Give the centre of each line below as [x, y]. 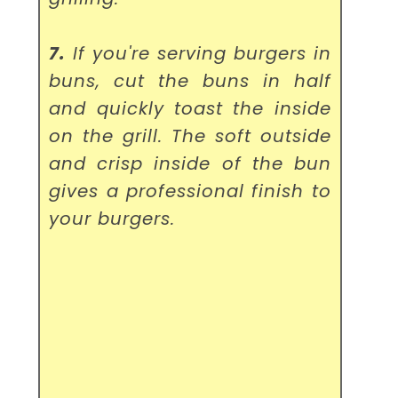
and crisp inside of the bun [190, 164]
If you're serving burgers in [199, 54]
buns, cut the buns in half [190, 81]
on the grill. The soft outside [190, 136]
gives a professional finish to [190, 191]
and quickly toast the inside [190, 109]
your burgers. [112, 219]
